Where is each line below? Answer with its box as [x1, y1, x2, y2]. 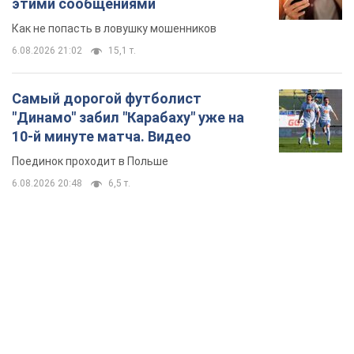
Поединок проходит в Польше [12, 155, 168, 168]
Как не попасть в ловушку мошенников [12, 22, 217, 36]
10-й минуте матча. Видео [12, 128, 191, 145]
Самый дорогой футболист [12, 90, 201, 107]
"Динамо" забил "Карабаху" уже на [12, 109, 244, 126]
